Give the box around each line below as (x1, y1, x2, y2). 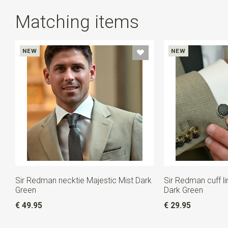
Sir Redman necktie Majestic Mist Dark (15, 176, 152, 186)
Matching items (15, 11, 139, 33)
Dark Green (163, 185, 203, 195)
